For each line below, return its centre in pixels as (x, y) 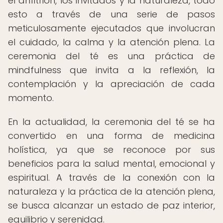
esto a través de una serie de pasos (111, 14)
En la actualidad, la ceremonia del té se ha (111, 122)
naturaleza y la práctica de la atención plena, (111, 191)
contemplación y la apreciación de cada (111, 84)
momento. (31, 98)
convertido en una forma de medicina (111, 136)
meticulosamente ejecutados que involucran (111, 28)
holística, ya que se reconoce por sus (111, 150)
